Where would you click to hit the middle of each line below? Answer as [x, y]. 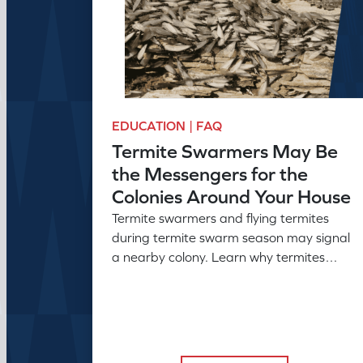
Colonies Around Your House [231, 196]
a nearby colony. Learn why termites [218, 256]
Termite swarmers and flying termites [220, 218]
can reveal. [144, 295]
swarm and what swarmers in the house [229, 276]
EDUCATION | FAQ [167, 125]
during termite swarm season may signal [231, 237]
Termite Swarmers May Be [225, 151]
